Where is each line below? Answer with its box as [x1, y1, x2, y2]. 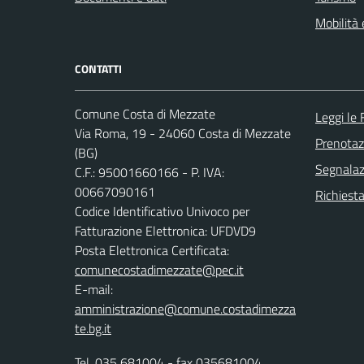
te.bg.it [75, 318, 111, 339]
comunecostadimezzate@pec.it [75, 260, 244, 280]
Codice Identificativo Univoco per [75, 201, 249, 222]
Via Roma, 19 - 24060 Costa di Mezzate [75, 123, 291, 144]
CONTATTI [75, 60, 122, 78]
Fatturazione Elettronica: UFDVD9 [75, 221, 256, 241]
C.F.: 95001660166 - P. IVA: [75, 162, 224, 183]
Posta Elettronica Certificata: [75, 240, 229, 261]
